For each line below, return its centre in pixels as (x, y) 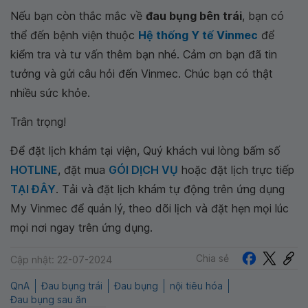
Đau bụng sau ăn (48, 300)
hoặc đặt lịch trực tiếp (236, 170)
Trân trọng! (38, 122)
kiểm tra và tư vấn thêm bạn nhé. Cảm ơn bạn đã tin (144, 54)
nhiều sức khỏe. (50, 93)
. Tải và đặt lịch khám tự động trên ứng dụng (170, 189)
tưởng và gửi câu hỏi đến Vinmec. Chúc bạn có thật (142, 74)
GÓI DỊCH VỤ (143, 170)
